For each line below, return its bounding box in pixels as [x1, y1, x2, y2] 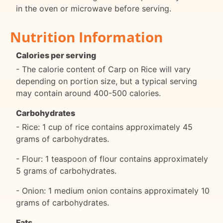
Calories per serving [16, 50, 96, 60]
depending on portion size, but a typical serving [16, 76, 197, 86]
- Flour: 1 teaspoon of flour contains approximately [16, 153, 208, 164]
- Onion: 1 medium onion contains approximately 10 [16, 185, 210, 196]
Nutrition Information [10, 27, 163, 46]
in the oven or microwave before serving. [16, 3, 171, 13]
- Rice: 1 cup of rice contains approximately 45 [16, 121, 193, 132]
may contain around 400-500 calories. [16, 88, 161, 98]
